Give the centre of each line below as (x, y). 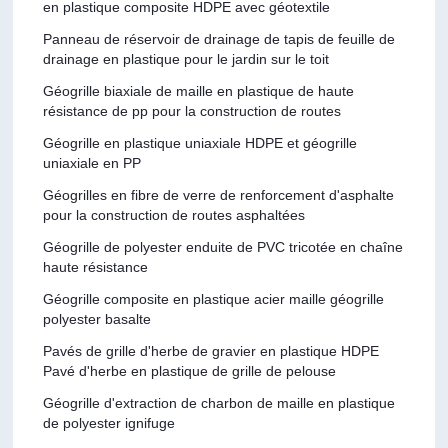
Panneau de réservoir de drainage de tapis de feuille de (219, 38)
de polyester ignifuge (109, 422)
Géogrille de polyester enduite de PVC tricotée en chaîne (223, 246)
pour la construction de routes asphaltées (174, 214)
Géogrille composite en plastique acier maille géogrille (214, 298)
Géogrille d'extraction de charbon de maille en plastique (219, 402)
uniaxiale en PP (92, 162)
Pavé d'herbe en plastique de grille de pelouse (190, 370)
